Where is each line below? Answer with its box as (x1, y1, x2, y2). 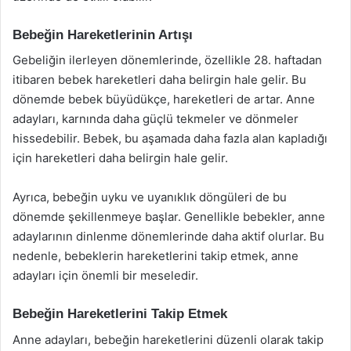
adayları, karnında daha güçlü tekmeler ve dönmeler (13, 111, 299, 126)
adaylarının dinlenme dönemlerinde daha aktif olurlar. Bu (13, 229, 324, 244)
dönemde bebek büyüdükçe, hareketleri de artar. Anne (13, 92, 315, 107)
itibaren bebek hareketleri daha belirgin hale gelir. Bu (13, 72, 306, 87)
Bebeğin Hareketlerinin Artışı (13, 27, 193, 42)
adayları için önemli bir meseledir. (13, 268, 198, 283)
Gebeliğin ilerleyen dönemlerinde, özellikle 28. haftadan (13, 52, 322, 67)
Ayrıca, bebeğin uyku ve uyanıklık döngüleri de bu (13, 190, 287, 204)
